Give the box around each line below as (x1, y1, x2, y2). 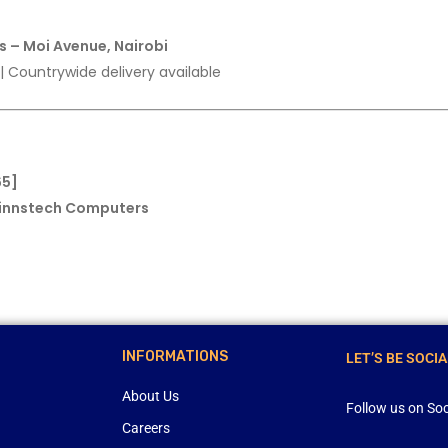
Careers (122, 420, 170, 436)
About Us (122, 388, 179, 404)
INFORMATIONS (122, 348, 228, 365)
